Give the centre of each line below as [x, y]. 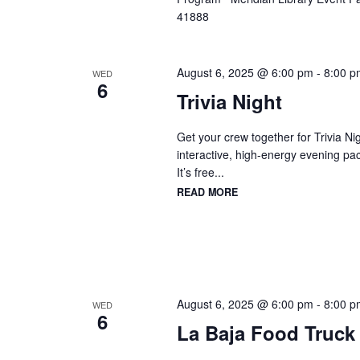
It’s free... [200, 172]
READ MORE [207, 192]
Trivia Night [229, 102]
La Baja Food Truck [266, 333]
